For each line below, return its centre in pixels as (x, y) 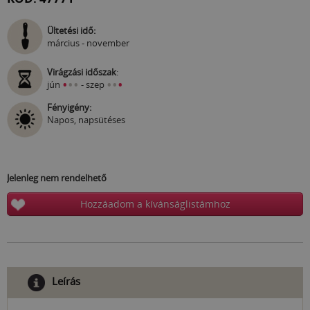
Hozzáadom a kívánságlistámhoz (155, 204)
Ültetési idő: (71, 31)
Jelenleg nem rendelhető (57, 178)
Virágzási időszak (82, 72)
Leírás (66, 281)
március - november (88, 43)
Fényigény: (69, 108)
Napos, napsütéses (86, 120)
